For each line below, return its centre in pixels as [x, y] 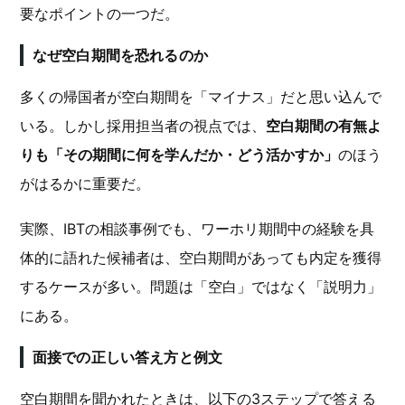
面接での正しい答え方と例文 [128, 357]
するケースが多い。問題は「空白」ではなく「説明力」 [201, 287]
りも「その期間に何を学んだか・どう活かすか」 [179, 155]
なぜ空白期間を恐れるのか [120, 55]
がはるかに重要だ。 [85, 184]
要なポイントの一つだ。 [99, 14]
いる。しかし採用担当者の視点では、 [143, 126]
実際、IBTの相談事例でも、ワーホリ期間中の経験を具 [197, 229]
